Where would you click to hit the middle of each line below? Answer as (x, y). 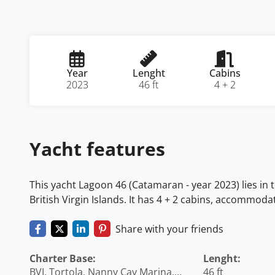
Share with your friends (169, 229)
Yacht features (97, 149)
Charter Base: (63, 258)
